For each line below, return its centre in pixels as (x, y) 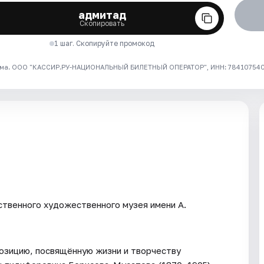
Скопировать (102, 23)
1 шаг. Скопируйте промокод (105, 43)
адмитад (102, 14)
